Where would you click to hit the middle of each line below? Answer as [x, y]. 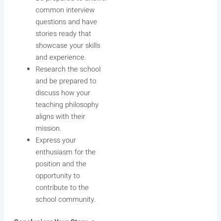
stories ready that [63, 34]
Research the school [68, 69]
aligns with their [60, 116]
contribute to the [62, 187]
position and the [61, 164]
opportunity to [57, 176]
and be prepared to [66, 81]
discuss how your [63, 93]
